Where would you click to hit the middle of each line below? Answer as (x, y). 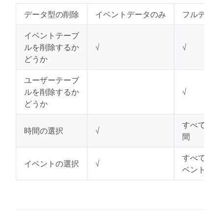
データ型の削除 (52, 14)
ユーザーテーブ (52, 80)
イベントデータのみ (131, 14)
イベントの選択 (52, 164)
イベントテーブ (52, 35)
